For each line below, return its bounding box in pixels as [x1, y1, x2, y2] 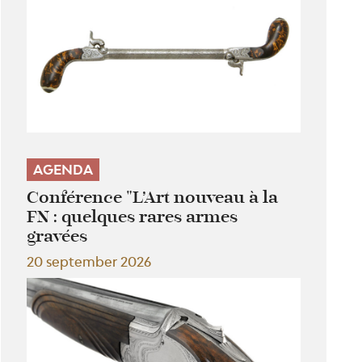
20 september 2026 [27, 254, 152, 271]
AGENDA [33, 162, 94, 179]
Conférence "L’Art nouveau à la [27, 186, 279, 209]
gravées [27, 225, 88, 248]
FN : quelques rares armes [27, 205, 238, 229]
